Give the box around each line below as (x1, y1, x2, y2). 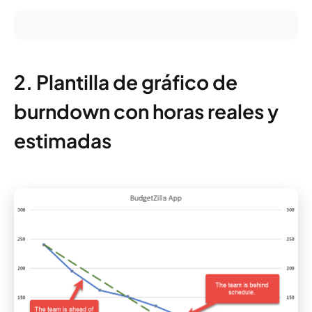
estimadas (14, 128, 111, 153)
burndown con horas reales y (14, 99, 279, 124)
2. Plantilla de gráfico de (14, 70, 237, 95)
